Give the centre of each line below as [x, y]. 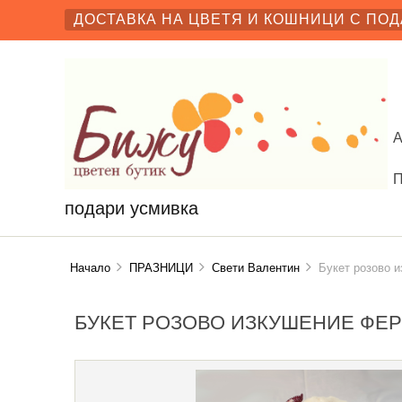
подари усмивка [131, 208]
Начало [91, 268]
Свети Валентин [256, 268]
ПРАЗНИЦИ [162, 268]
